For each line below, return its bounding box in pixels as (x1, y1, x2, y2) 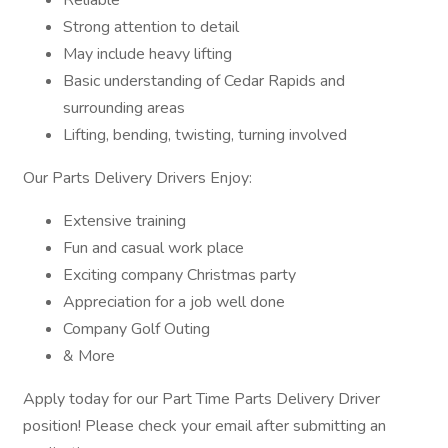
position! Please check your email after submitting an (23, 415, 386, 437)
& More (63, 345, 115, 367)
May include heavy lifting (63, 43, 232, 65)
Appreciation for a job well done (63, 291, 285, 313)
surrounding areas (63, 97, 185, 119)
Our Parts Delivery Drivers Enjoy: (23, 167, 252, 189)
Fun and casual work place (63, 237, 244, 259)
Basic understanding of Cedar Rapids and (63, 70, 345, 92)
